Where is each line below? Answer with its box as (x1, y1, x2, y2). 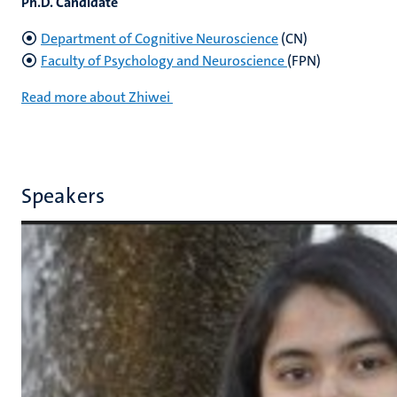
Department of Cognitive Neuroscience (41, 29, 278, 48)
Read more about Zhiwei (21, 88, 170, 106)
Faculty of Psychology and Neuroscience (41, 51, 287, 70)
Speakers (21, 182, 105, 210)
